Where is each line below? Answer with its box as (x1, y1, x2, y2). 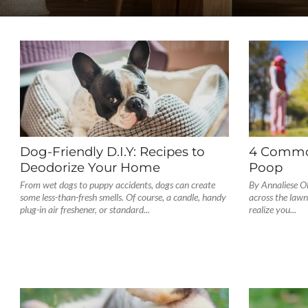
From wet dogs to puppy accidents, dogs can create (19, 179, 215, 190)
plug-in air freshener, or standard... (19, 203, 150, 215)
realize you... (249, 203, 297, 215)
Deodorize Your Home (19, 159, 160, 175)
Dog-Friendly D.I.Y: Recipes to (19, 144, 205, 159)
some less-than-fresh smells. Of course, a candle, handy (19, 191, 226, 203)
